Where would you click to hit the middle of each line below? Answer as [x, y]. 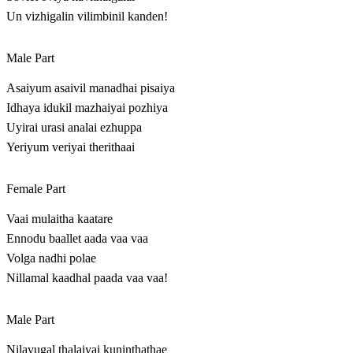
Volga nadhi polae [51, 258]
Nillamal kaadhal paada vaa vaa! [87, 278]
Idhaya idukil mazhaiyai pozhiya [87, 108]
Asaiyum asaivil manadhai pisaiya [91, 88]
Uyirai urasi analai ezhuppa [74, 128]
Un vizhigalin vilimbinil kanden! [87, 17]
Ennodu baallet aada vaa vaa [77, 239]
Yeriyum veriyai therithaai [71, 147]
